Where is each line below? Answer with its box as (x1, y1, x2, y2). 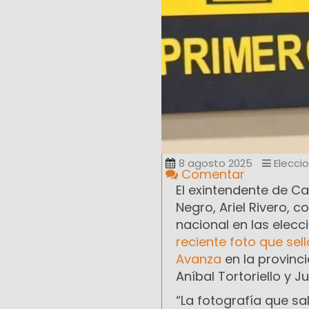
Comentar (178, 166, 245, 183)
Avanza (176, 250, 221, 268)
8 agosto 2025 (179, 156, 252, 171)
